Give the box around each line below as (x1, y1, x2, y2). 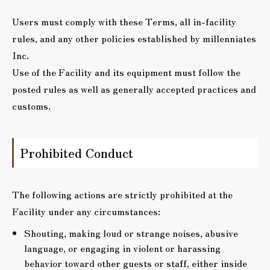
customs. (12, 98, 51, 113)
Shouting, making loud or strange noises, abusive (24, 225, 238, 240)
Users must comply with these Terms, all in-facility (12, 14, 236, 28)
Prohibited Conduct (20, 144, 133, 162)
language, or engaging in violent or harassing (24, 240, 221, 255)
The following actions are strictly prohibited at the (12, 187, 233, 201)
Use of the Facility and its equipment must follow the (12, 64, 240, 79)
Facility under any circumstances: (12, 204, 160, 218)
